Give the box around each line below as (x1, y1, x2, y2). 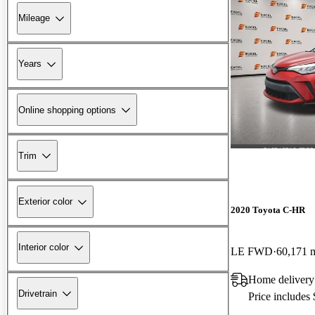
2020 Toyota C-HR (231, 204, 305, 215)
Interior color (18, 242, 69, 253)
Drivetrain (18, 288, 57, 299)
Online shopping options (18, 104, 116, 115)
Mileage (18, 13, 50, 24)
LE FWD (231, 245, 273, 257)
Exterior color (18, 196, 72, 207)
